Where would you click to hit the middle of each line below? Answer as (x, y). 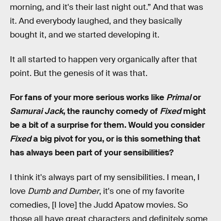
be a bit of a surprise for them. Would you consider (107, 125)
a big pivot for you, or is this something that (116, 139)
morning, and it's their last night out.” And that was (107, 7)
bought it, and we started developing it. (85, 35)
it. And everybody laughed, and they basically (96, 21)
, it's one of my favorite (142, 191)
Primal (179, 98)
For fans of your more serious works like (88, 98)
